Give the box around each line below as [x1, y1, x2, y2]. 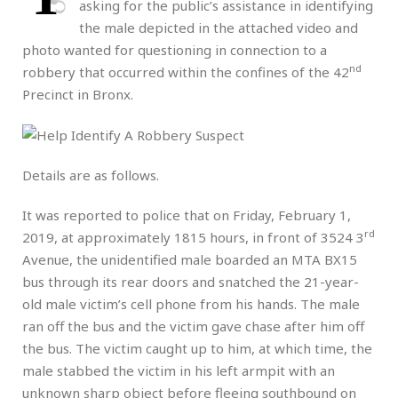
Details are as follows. [22, 166, 159, 185]
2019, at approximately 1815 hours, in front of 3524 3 [22, 228, 364, 247]
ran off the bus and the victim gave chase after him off [22, 317, 364, 336]
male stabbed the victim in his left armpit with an [22, 362, 335, 380]
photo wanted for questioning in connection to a [22, 40, 327, 59]
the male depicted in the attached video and [79, 18, 358, 36]
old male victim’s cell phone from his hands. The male [22, 295, 360, 314]
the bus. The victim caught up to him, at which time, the [22, 339, 372, 358]
